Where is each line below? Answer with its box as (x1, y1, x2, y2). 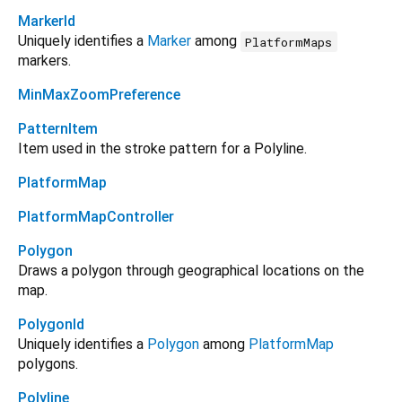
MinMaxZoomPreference (18, 86, 180, 104)
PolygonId (18, 316, 84, 334)
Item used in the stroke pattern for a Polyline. (18, 140, 307, 158)
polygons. (18, 355, 78, 373)
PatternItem (18, 120, 98, 138)
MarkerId (18, 13, 75, 31)
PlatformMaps (245, 33, 333, 50)
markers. (18, 52, 71, 70)
